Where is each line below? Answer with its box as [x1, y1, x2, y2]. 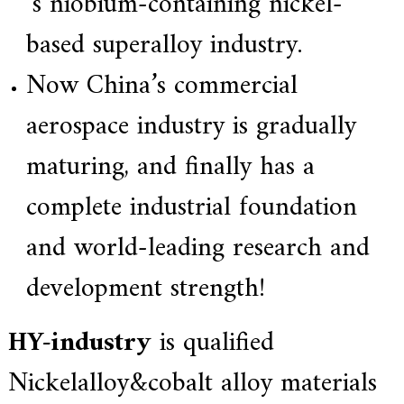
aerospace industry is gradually [25, 103, 356, 151]
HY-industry [7, 319, 151, 368]
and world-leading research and [25, 225, 370, 273]
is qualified [151, 319, 282, 368]
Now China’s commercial [25, 62, 298, 111]
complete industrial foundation [25, 184, 357, 233]
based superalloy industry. [25, 22, 302, 70]
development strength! [25, 265, 265, 314]
